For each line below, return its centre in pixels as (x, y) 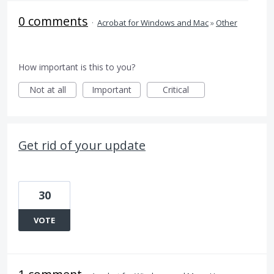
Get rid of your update (82, 145)
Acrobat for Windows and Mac (153, 23)
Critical (176, 90)
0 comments (53, 21)
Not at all (47, 90)
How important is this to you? (77, 67)
